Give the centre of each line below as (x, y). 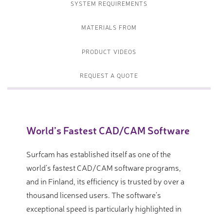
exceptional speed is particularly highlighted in (104, 209)
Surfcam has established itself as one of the (99, 154)
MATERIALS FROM (109, 27)
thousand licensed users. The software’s (94, 195)
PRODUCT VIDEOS (109, 51)
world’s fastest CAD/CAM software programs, (104, 168)
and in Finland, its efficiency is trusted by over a (105, 181)
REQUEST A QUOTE (109, 76)
